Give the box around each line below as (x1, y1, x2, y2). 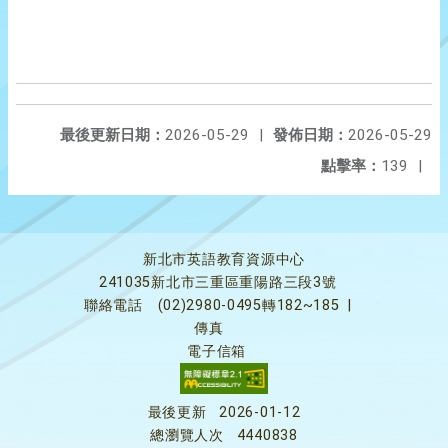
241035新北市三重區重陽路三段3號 (98, 274, 337, 291)
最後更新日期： (60, 126, 165, 144)
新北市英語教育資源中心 (143, 251, 305, 268)
